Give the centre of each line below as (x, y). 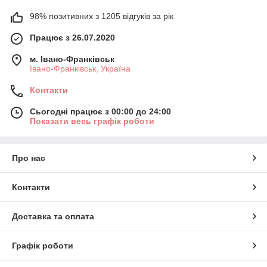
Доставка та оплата (53, 216)
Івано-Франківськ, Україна (80, 68)
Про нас (29, 158)
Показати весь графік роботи (92, 121)
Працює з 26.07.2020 (72, 37)
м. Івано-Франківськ (72, 59)
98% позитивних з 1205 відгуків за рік (102, 16)
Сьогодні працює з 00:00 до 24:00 (100, 111)
